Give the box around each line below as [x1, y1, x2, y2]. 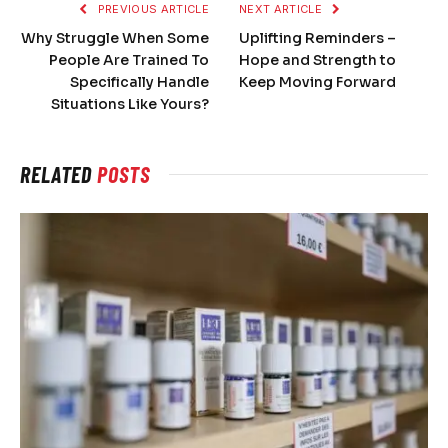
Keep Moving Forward [239, 73, 396, 92]
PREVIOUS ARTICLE [94, 2, 209, 17]
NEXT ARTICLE [239, 2, 326, 17]
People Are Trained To [49, 51, 209, 70]
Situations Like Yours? [51, 95, 209, 114]
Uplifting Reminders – [239, 29, 396, 48]
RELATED [20, 161, 98, 188]
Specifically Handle [70, 73, 209, 92]
